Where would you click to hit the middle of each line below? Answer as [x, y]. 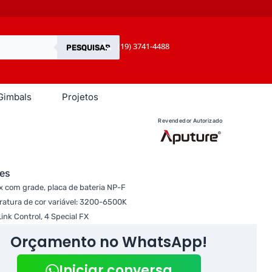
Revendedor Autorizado [190, 121]
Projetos [80, 97]
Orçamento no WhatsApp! [109, 242]
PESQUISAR [89, 47]
